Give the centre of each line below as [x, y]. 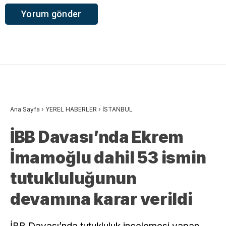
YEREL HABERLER [71, 109]
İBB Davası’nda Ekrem [97, 137]
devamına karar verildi [101, 199]
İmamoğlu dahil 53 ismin [108, 157]
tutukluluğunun [73, 178]
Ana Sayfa [25, 109]
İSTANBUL [118, 109]
